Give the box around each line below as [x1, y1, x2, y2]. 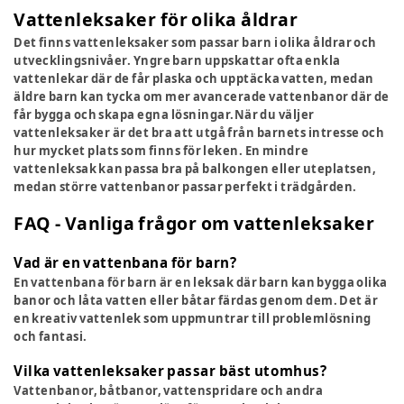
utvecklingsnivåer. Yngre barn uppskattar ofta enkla [14, 52, 342, 69]
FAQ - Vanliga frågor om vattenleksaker [14, 211, 375, 236]
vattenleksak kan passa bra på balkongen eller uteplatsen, [14, 161, 377, 178]
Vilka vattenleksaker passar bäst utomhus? [14, 361, 327, 380]
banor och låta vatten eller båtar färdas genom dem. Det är [14, 291, 379, 308]
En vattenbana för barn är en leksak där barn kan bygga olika [14, 273, 388, 290]
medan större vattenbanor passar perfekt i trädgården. [14, 179, 357, 196]
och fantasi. [14, 327, 87, 344]
